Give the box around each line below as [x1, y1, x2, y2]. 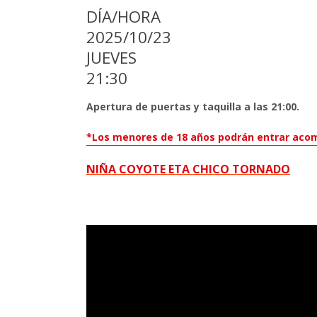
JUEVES [86, 47, 137, 69]
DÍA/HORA [86, 6, 161, 28]
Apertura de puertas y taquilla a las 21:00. [86, 100, 299, 113]
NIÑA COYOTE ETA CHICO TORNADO [86, 161, 290, 177]
